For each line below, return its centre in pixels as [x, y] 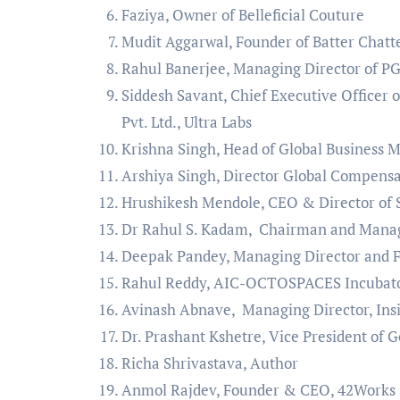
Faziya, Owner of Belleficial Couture [243, 15]
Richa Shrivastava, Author [210, 363]
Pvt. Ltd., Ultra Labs [187, 122]
